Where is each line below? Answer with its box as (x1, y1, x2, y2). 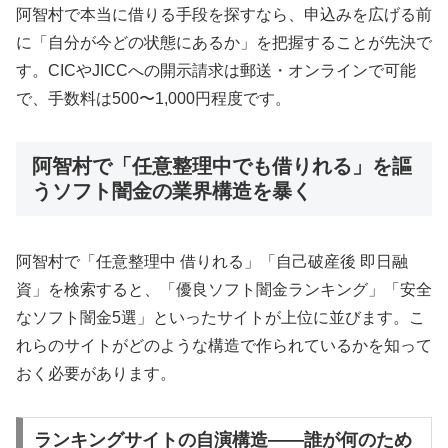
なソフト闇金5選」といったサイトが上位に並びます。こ (16, 309, 425, 327)
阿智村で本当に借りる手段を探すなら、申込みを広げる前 (16, 6, 432, 24)
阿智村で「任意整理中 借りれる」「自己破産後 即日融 (16, 253, 408, 271)
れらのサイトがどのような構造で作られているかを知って (16, 337, 432, 355)
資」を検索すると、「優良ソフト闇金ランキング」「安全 (16, 281, 432, 299)
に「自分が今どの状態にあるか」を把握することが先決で (16, 34, 432, 52)
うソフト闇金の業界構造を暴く (32, 179, 312, 202)
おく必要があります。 (16, 365, 176, 383)
